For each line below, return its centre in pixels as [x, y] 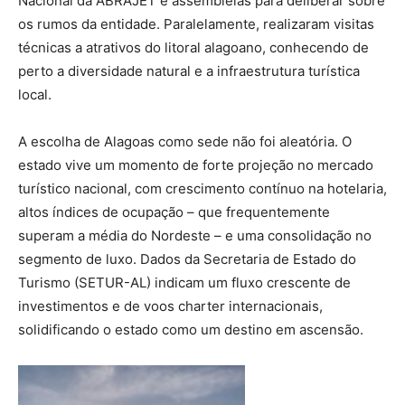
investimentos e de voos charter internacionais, [170, 306]
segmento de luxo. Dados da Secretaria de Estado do [187, 259]
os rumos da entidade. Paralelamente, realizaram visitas [196, 24]
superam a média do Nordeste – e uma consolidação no [195, 236]
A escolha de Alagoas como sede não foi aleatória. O [185, 142]
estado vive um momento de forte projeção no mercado [196, 165]
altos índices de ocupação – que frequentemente [174, 212]
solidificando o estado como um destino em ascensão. [191, 330]
